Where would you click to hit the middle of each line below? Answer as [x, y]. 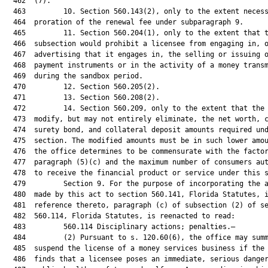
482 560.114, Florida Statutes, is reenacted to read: [120, 216]
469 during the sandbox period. [74, 76]
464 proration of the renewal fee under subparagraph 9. [124, 22]
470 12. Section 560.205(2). [82, 87]
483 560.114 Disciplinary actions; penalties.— [120, 227]
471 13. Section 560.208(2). [82, 98]
